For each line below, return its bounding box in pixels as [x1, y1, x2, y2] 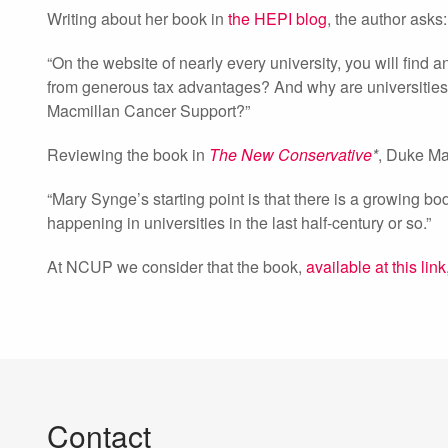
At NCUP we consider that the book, [47, 255, 306, 278]
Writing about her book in [47, 7, 228, 30]
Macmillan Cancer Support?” [47, 99, 250, 122]
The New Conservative [209, 143, 372, 166]
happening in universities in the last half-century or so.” [47, 211, 431, 234]
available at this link [306, 255, 446, 278]
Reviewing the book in [47, 143, 209, 166]
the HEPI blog [228, 7, 327, 30]
